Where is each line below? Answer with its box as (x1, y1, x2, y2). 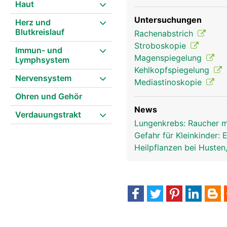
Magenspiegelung (134, 53, 204, 63)
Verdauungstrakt (15, 109, 81, 120)
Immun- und (15, 45, 62, 55)
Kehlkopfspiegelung (134, 65, 212, 75)
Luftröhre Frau (168, 38, 205, 45)
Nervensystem (15, 73, 71, 83)
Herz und (15, 17, 51, 27)
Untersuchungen (134, 15, 202, 25)
